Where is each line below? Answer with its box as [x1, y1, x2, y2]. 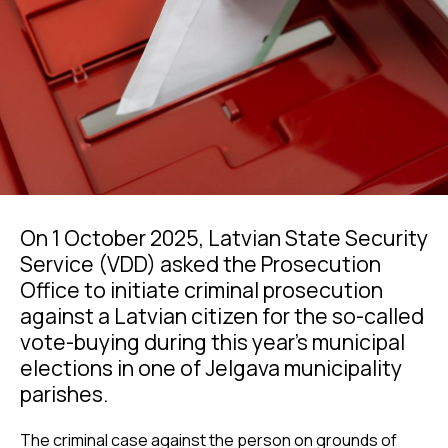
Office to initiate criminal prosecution [20, 274, 383, 304]
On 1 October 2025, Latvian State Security [20, 222, 428, 252]
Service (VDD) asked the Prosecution [20, 248, 381, 278]
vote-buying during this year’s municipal [20, 326, 405, 356]
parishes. [20, 378, 108, 408]
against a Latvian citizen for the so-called [20, 300, 424, 330]
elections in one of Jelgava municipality [20, 352, 402, 382]
